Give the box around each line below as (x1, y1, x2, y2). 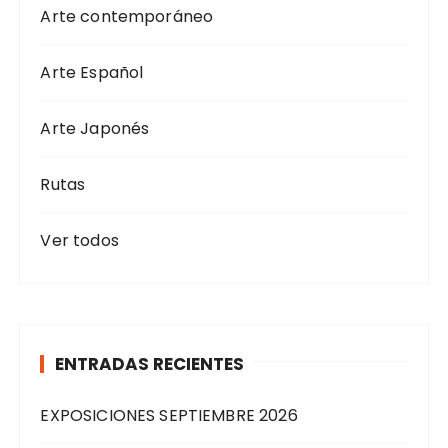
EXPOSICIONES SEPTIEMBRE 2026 (40, 404, 298, 428)
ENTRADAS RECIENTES (55, 352, 245, 377)
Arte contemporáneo (40, 5, 214, 29)
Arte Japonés (40, 117, 150, 141)
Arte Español (40, 61, 144, 85)
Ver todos (40, 229, 119, 253)
